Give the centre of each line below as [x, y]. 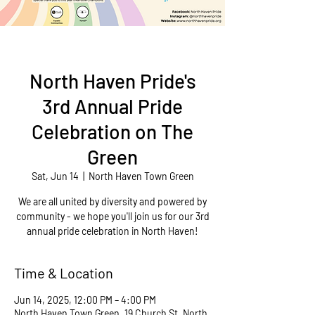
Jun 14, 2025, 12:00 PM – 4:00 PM [85, 300]
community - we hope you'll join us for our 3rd [112, 216]
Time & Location [64, 273]
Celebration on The [112, 131]
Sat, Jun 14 [55, 176]
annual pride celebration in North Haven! [112, 231]
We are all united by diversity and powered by [112, 201]
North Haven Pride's [112, 81]
